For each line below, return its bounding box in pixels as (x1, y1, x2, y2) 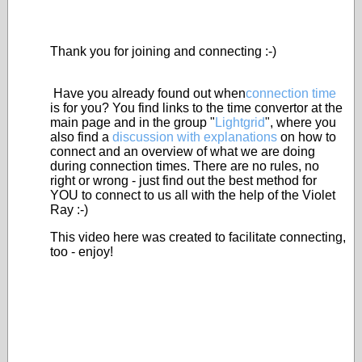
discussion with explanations (112, 130, 277, 144)
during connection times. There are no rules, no (50, 159, 319, 173)
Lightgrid (215, 116, 265, 129)
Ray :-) (50, 203, 88, 217)
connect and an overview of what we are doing (50, 145, 315, 158)
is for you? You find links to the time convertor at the (50, 101, 343, 115)
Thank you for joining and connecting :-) (50, 44, 276, 58)
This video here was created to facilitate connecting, (50, 230, 346, 244)
